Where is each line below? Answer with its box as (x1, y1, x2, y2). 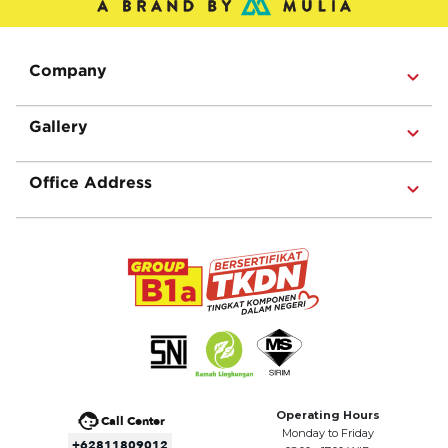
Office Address (29, 172, 152, 191)
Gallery (29, 116, 88, 135)
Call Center (100, 412, 165, 429)
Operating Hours (276, 407, 380, 422)
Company (29, 60, 107, 79)
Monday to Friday (282, 425, 374, 440)
